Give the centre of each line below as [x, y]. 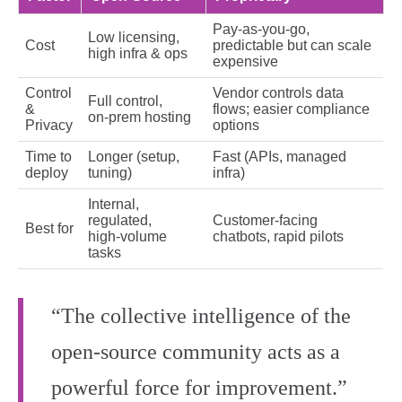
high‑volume [127, 237]
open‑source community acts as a [196, 352]
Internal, [114, 205]
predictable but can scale [292, 46]
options [236, 126]
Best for [49, 229]
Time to [48, 157]
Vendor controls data [278, 93]
